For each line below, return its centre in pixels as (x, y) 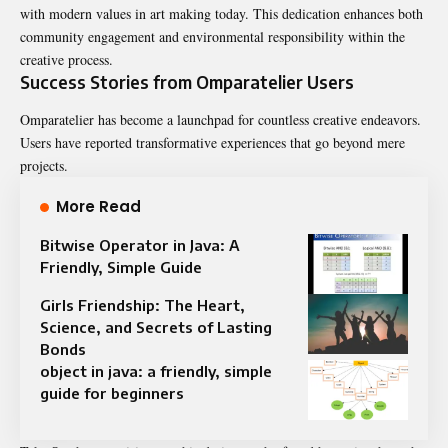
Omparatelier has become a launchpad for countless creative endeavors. (220, 120)
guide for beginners (112, 393)
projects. (44, 166)
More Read (98, 207)
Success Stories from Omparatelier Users (187, 81)
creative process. (66, 59)
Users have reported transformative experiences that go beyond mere (212, 143)
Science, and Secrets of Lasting (156, 327)
